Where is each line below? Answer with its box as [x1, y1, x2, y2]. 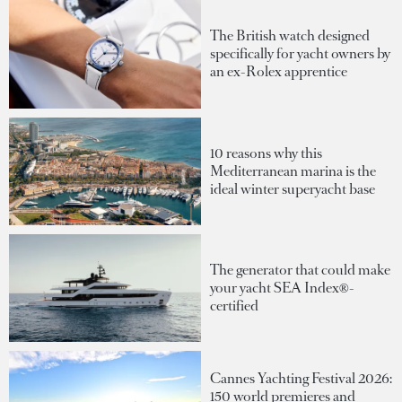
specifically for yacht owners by [210, 44, 390, 64]
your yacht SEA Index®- [210, 278, 354, 298]
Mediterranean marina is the [210, 161, 376, 180]
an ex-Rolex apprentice [210, 62, 347, 82]
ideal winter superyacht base [210, 179, 375, 198]
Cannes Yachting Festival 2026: [210, 368, 392, 388]
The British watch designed [210, 26, 370, 46]
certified [210, 296, 258, 316]
